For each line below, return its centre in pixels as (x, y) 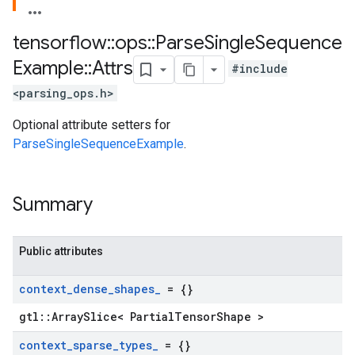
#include (260, 69)
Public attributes (61, 251)
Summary (53, 204)
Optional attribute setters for (92, 125)
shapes (134, 289)
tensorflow (60, 43)
